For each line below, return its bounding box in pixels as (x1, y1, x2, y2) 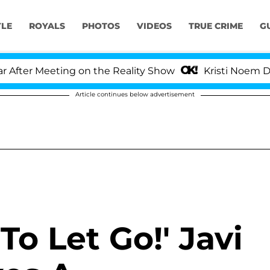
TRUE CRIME (188, 20, 243, 32)
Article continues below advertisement (75, 90, 195, 98)
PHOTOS (81, 20, 120, 32)
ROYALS (28, 20, 65, 32)
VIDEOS (136, 20, 172, 32)
